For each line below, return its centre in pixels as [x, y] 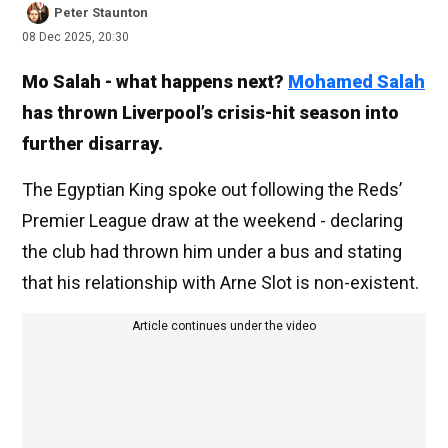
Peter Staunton [101, 13]
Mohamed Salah [356, 82]
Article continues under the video [224, 326]
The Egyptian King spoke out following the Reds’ [212, 190]
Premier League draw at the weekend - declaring [212, 221]
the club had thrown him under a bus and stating [212, 252]
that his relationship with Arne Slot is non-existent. [220, 283]
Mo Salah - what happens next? [155, 82]
